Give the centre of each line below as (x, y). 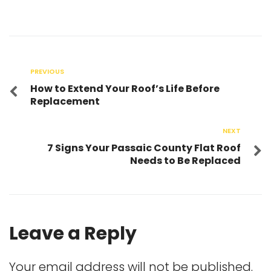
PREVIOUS (47, 71)
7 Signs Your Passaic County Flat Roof (144, 148)
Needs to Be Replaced (185, 160)
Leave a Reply (73, 233)
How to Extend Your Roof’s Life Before (125, 88)
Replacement (65, 101)
